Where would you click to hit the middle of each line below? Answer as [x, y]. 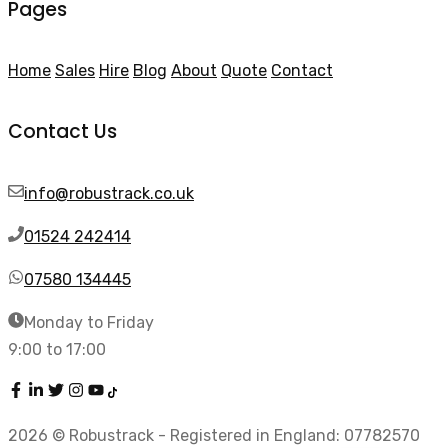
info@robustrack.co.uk [109, 193]
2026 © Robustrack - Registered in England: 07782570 [214, 435]
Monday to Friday [89, 322]
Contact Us [62, 132]
